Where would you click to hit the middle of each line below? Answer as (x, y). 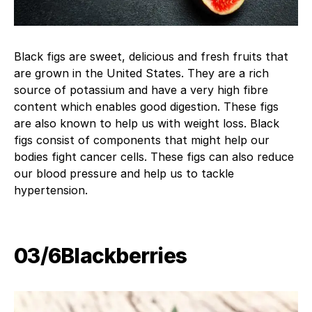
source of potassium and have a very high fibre (141, 90)
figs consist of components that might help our (142, 140)
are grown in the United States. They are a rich (141, 73)
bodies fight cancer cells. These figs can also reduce (154, 157)
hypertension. (51, 190)
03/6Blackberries (100, 256)
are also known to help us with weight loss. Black (147, 124)
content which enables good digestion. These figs (146, 107)
